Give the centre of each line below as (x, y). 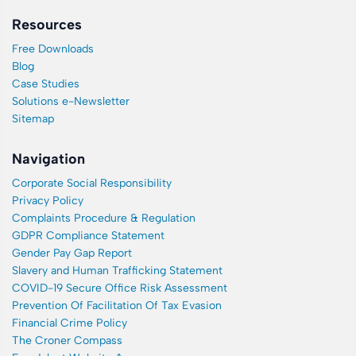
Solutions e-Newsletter (71, 102)
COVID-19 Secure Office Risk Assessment (120, 288)
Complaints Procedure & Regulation (104, 219)
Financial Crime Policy (70, 323)
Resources (47, 25)
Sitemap (33, 119)
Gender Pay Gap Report (72, 253)
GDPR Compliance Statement (88, 236)
